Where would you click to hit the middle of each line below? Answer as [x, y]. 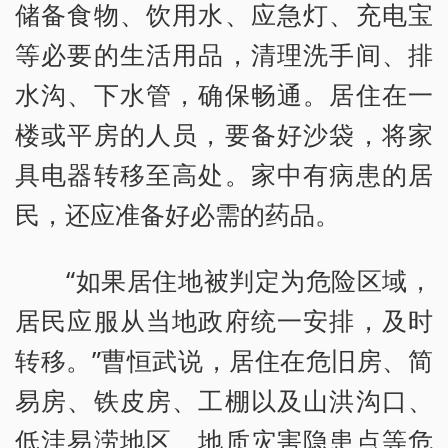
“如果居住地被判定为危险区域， [224, 280]
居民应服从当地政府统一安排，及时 [224, 320]
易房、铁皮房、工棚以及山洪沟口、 [224, 400]
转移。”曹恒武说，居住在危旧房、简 [224, 360]
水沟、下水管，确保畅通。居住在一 [224, 94]
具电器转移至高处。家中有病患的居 [224, 174]
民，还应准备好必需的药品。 [177, 214]
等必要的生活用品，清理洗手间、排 [224, 54]
